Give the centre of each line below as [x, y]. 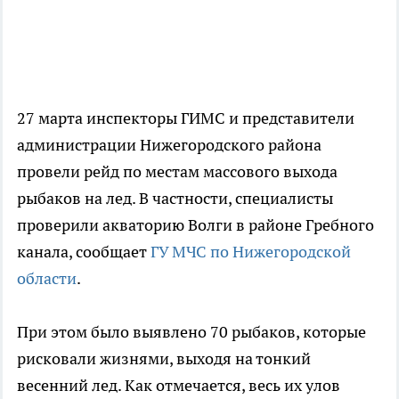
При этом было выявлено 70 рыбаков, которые [191, 332]
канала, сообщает [84, 252]
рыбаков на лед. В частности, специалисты [175, 199]
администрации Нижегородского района [169, 145]
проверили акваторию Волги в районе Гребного [195, 225]
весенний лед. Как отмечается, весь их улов [179, 386]
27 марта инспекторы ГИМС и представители [186, 118]
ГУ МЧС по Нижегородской [251, 252]
